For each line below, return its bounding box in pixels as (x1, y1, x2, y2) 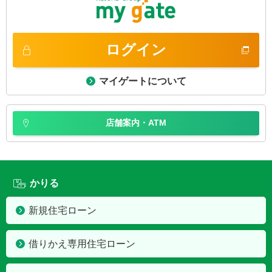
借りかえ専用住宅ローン (29, 239, 136, 249)
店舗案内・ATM (106, 118, 166, 127)
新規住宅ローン (29, 205, 97, 216)
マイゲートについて (99, 76, 187, 86)
